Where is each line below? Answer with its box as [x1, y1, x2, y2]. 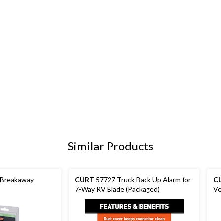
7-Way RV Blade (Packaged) [75, 184, 160, 193]
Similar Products [68, 138, 153, 153]
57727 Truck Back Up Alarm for [94, 175, 191, 184]
